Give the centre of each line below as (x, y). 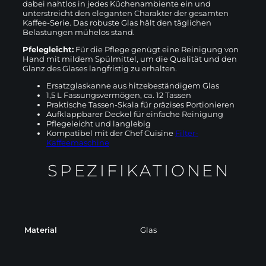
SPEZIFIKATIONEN (139, 170)
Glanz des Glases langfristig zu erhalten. (100, 68)
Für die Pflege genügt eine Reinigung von (156, 49)
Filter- (187, 133)
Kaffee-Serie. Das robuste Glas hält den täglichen (117, 22)
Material (41, 229)
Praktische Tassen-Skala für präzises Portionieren (140, 104)
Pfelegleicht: (48, 49)
